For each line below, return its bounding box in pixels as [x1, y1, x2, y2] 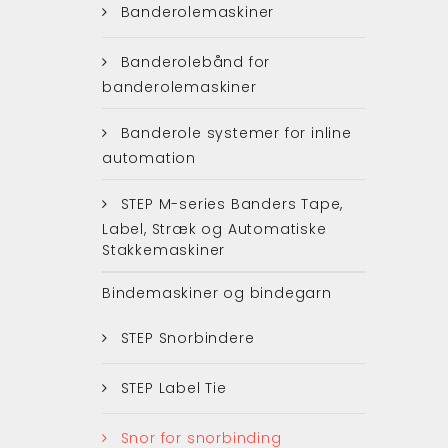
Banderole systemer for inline [115, 122, 352, 143]
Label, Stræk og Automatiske [102, 218, 327, 239]
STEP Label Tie [115, 377, 227, 398]
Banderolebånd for [115, 51, 271, 72]
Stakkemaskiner [102, 239, 226, 260]
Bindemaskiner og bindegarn [102, 282, 332, 303]
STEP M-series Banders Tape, [115, 193, 344, 214]
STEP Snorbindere [115, 327, 255, 348]
